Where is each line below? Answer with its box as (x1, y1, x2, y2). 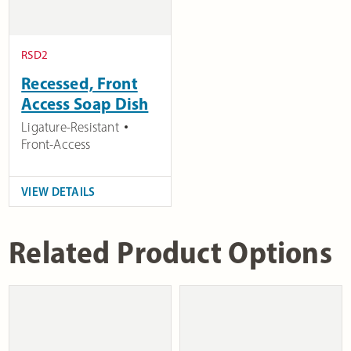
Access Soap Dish (21, 93, 149, 114)
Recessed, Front (21, 73, 138, 94)
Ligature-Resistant (21, 119, 119, 136)
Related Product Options (9, 233, 332, 272)
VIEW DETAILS (21, 184, 96, 200)
